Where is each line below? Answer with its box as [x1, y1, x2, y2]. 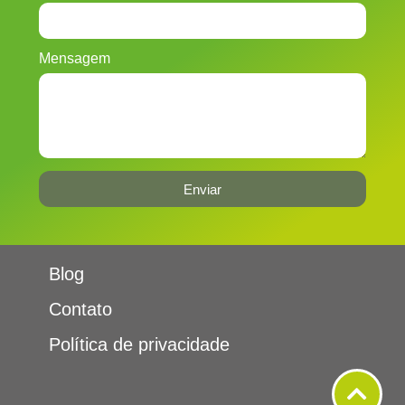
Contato [48, 298, 112, 319]
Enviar [184, 181, 221, 197]
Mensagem [38, 51, 110, 67]
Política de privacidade [48, 334, 230, 354]
